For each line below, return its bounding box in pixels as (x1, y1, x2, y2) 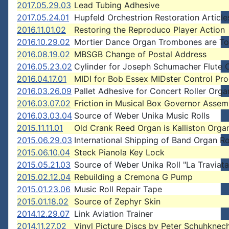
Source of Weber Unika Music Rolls (74, 110, 210, 121)
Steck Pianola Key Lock (74, 147, 165, 157)
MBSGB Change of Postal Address (74, 49, 207, 59)
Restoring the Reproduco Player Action (74, 25, 225, 35)
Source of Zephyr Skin (74, 196, 161, 207)
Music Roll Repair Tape (74, 184, 162, 194)
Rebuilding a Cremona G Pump (74, 172, 193, 182)
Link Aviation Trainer (74, 209, 153, 219)
